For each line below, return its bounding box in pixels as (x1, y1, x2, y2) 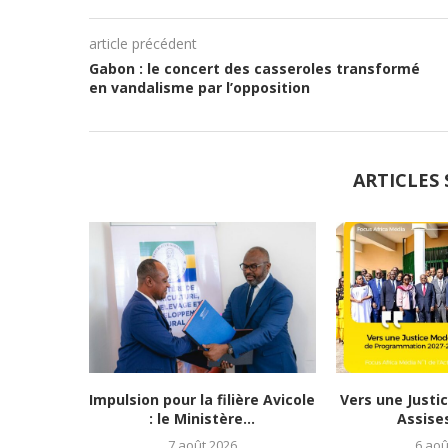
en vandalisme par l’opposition (88, 78, 310, 97)
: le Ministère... (149, 409, 255, 429)
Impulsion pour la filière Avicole (89, 390, 315, 410)
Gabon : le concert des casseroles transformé (88, 59, 420, 78)
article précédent (88, 34, 197, 53)
